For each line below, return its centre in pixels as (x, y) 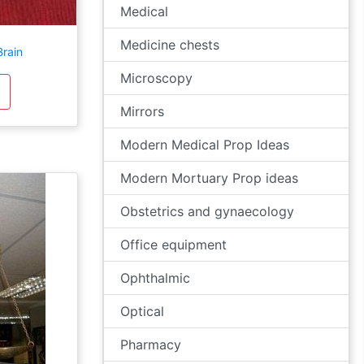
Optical (142, 311)
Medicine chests (170, 45)
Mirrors (142, 111)
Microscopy (156, 78)
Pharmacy (151, 344)
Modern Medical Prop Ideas (205, 145)
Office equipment (173, 245)
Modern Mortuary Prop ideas (209, 178)
